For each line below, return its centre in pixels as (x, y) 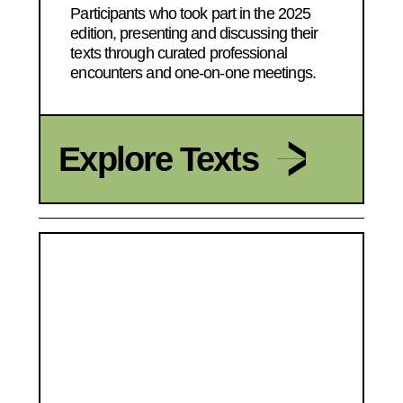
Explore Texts (158, 159)
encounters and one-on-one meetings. (193, 72)
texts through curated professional (179, 53)
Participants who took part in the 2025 (191, 13)
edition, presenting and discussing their (194, 33)
